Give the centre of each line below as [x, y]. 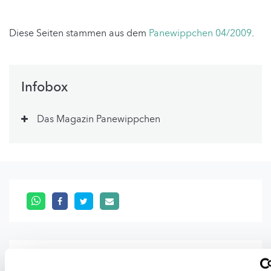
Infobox [44, 87]
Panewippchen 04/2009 [199, 33]
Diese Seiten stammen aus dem [78, 33]
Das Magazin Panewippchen [99, 119]
